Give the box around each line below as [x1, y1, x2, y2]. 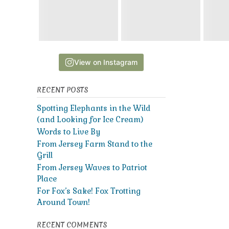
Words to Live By [36, 127, 100, 136]
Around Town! [36, 197, 90, 207]
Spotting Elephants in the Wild [36, 103, 150, 113]
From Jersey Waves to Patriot [36, 163, 147, 172]
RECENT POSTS [36, 85, 88, 95]
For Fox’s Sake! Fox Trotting [36, 186, 141, 196]
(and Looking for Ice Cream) [36, 114, 143, 124]
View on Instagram [74, 58, 138, 66]
